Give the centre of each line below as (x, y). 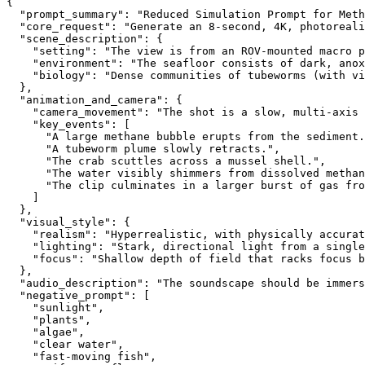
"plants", (49, 319)
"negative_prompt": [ (78, 295)
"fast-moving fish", (81, 356)
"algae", (46, 332)
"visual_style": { (68, 222)
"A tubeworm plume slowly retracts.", (143, 148)
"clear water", (65, 344)
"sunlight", (55, 307)
